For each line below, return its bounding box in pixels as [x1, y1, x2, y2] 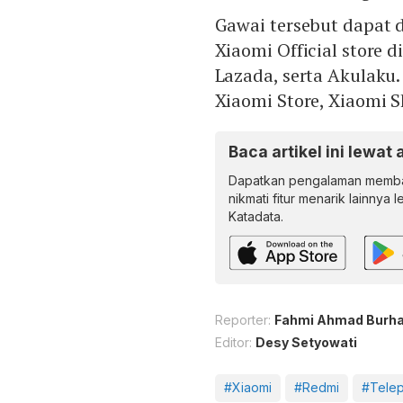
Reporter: [214, 312, 271, 328]
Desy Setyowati [255, 335, 357, 351]
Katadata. [228, 209, 283, 225]
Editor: [214, 335, 252, 351]
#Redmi [293, 380, 339, 396]
